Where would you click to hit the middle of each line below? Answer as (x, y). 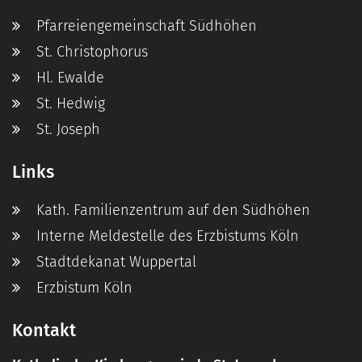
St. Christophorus (92, 52)
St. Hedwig (71, 104)
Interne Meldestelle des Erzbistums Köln (168, 236)
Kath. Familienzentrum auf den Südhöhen (173, 210)
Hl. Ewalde (70, 78)
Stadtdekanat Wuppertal (116, 262)
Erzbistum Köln (84, 288)
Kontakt (44, 331)
